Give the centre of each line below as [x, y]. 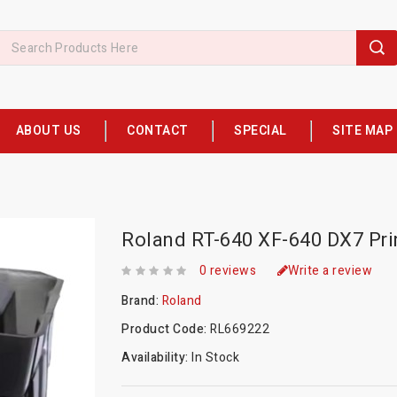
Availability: [157, 357]
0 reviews [228, 270]
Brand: [142, 300]
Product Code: [166, 329]
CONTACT [158, 130]
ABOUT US [48, 130]
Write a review [331, 270]
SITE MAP [362, 130]
